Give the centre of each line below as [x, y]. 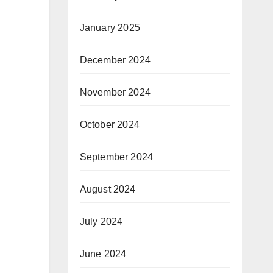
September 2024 [116, 157]
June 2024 [103, 254]
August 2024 [108, 189]
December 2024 [115, 60]
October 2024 [109, 125]
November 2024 [115, 92]
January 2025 [110, 28]
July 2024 [101, 222]
